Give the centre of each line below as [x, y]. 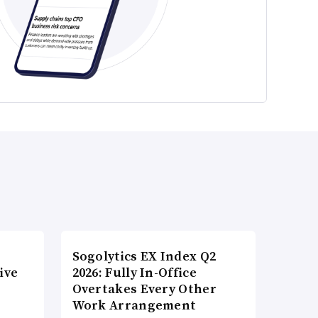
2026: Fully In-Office [134, 273]
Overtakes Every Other [144, 289]
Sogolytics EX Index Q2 [144, 256]
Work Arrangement [134, 305]
